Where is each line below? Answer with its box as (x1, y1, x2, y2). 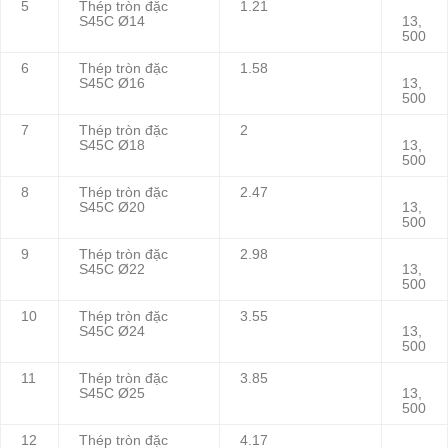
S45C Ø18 (79, 138, 145, 154)
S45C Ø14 (79, 14, 145, 30)
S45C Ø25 (79, 386, 145, 402)
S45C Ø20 (79, 200, 145, 216)
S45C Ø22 (79, 262, 145, 278)
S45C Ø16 (79, 76, 145, 92)
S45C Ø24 (79, 324, 145, 340)
